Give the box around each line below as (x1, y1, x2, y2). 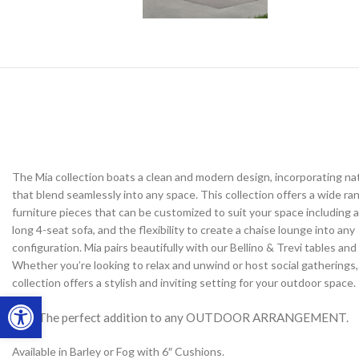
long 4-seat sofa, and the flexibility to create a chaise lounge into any (12, 223, 355, 237)
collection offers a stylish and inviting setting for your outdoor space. (12, 276, 356, 290)
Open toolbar (7, 287, 88, 319)
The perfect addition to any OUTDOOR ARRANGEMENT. (38, 310, 349, 325)
